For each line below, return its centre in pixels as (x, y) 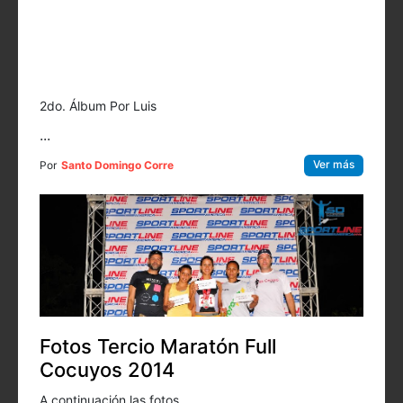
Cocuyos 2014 (107, 370)
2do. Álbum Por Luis (98, 105)
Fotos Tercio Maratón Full (158, 347)
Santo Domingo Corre (117, 165)
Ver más (334, 164)
